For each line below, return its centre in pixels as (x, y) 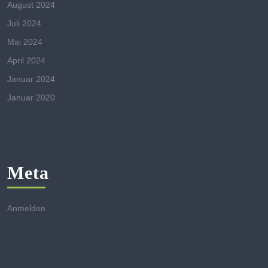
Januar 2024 (31, 79)
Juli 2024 (24, 23)
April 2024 (26, 60)
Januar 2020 (31, 97)
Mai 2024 (25, 42)
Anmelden (26, 208)
